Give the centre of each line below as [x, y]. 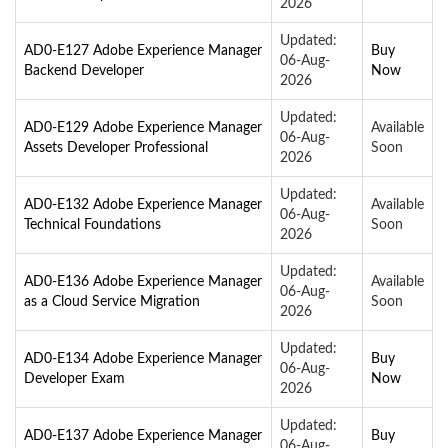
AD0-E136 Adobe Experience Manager [143, 281]
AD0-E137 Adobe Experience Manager [143, 435]
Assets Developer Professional [116, 147]
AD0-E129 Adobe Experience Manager [143, 127]
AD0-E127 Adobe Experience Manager [143, 50]
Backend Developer [84, 70]
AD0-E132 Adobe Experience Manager [143, 204]
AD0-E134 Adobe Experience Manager [143, 358]
